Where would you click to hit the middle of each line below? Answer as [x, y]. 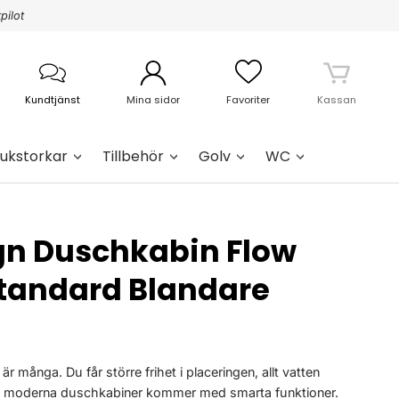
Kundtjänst [52, 100]
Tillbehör [133, 156]
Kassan [336, 100]
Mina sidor [154, 100]
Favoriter [248, 100]
